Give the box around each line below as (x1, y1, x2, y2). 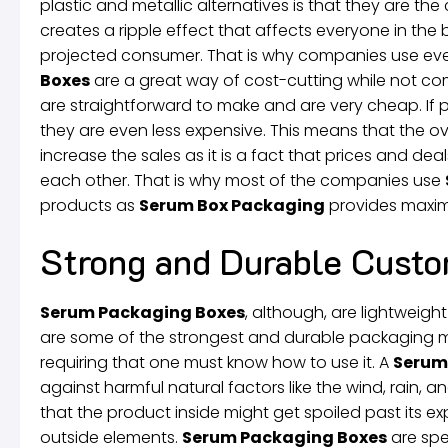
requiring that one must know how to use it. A (40, 350, 393, 374)
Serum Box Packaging (139, 193, 325, 217)
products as (40, 193, 139, 217)
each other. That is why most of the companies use (40, 168, 445, 192)
